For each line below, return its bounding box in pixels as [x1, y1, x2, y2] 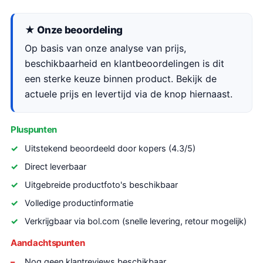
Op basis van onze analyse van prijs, [25, 42, 186, 54]
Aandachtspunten [11, 237, 85, 248]
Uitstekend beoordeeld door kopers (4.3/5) [25, 143, 195, 154]
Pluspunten [11, 124, 57, 135]
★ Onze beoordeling [25, 24, 123, 36]
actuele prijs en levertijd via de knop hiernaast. [25, 88, 232, 100]
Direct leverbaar [25, 161, 86, 172]
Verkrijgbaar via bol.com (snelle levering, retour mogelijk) [25, 216, 247, 227]
